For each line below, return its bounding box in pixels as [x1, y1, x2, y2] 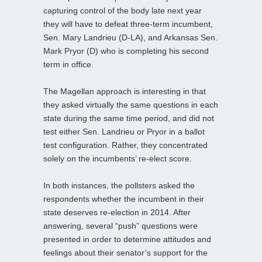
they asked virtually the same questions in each [43, 99, 218, 109]
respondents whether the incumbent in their [43, 194, 204, 204]
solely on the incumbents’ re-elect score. [43, 153, 192, 163]
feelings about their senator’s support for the [43, 247, 208, 257]
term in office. [43, 59, 94, 69]
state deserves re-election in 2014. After [43, 207, 191, 217]
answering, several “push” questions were [43, 220, 198, 230]
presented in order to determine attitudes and [43, 234, 211, 244]
